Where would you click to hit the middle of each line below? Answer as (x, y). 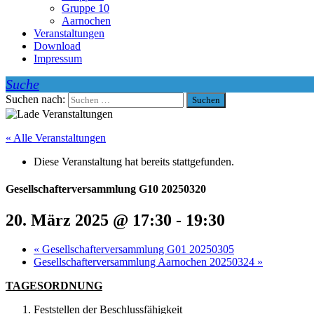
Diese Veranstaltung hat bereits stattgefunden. (134, 162)
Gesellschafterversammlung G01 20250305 (137, 250)
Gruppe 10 (86, 8)
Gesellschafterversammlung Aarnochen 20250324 (145, 262)
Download (57, 46)
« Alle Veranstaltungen (56, 138)
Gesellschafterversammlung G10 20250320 (106, 189)
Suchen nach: (35, 99)
